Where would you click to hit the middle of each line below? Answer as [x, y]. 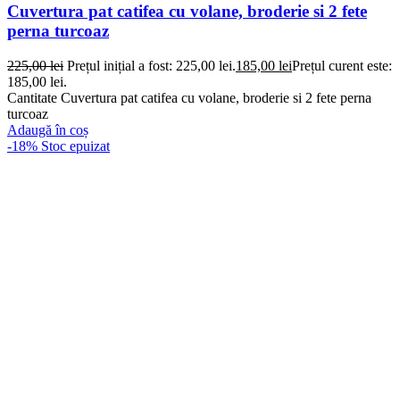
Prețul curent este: [342, 65]
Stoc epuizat [75, 146]
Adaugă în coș [48, 129]
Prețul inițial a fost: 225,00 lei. [151, 65]
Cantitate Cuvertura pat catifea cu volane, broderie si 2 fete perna [189, 97]
